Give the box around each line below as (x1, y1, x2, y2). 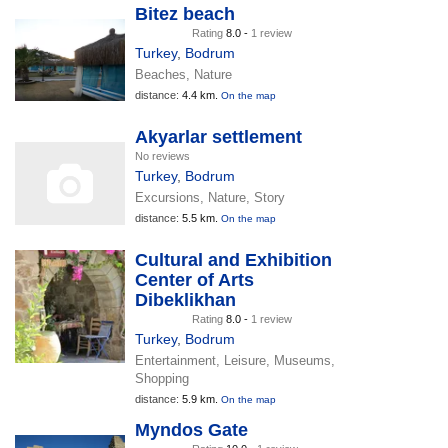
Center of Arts (135, 269, 254, 290)
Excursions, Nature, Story (135, 189, 285, 205)
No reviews (135, 149, 190, 162)
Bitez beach (135, 3, 235, 24)
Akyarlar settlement (135, 126, 302, 147)
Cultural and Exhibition (135, 249, 332, 270)
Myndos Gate (135, 419, 248, 440)
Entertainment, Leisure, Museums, (135, 352, 335, 368)
